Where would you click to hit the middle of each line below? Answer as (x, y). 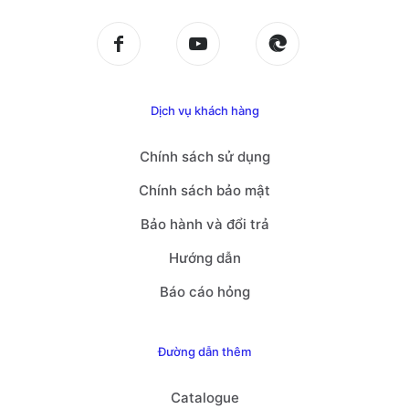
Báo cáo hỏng (204, 292)
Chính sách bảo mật (204, 191)
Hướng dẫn (204, 258)
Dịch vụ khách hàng (204, 111)
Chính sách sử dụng (204, 157)
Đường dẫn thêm (204, 352)
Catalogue (204, 398)
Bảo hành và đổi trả (204, 225)
